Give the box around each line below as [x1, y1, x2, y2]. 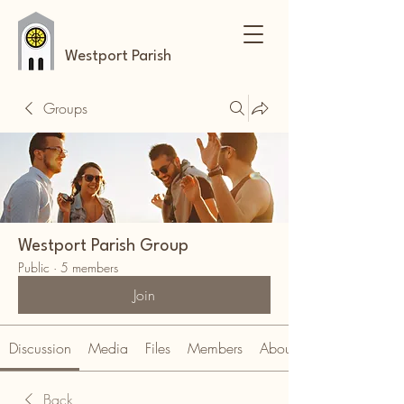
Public [18, 259, 50, 276]
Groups [43, 98, 87, 118]
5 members [60, 259, 118, 276]
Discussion [8, 338, 71, 358]
